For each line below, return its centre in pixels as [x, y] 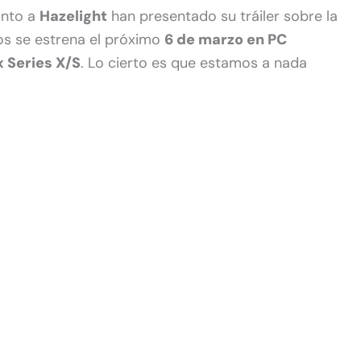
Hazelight [73, 16]
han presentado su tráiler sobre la [222, 16]
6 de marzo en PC [226, 39]
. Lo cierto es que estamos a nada [194, 62]
